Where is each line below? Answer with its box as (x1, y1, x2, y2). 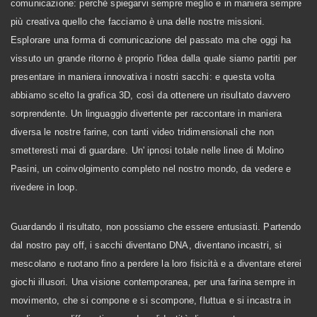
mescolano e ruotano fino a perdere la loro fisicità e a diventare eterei (11, 258, 302, 269)
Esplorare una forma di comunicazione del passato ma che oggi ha (11, 35, 291, 45)
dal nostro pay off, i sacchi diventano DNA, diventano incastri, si (11, 240, 282, 250)
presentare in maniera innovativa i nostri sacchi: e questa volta (11, 71, 275, 82)
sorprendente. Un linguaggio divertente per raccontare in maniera (11, 108, 282, 119)
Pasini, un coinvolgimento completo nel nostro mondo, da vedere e (11, 163, 291, 174)
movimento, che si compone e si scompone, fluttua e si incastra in (11, 295, 292, 306)
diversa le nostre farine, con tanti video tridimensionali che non (11, 127, 275, 137)
